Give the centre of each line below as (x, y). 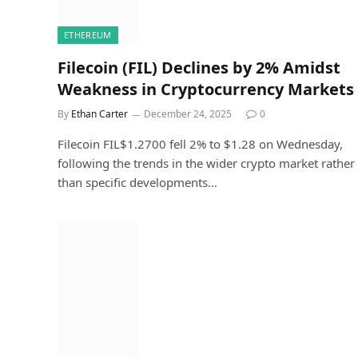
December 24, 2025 (188, 114)
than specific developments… (137, 182)
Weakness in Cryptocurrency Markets (206, 89)
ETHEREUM (88, 35)
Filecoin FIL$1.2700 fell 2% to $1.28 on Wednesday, (200, 144)
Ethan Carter (99, 114)
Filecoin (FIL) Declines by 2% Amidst (199, 68)
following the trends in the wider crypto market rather (206, 163)
